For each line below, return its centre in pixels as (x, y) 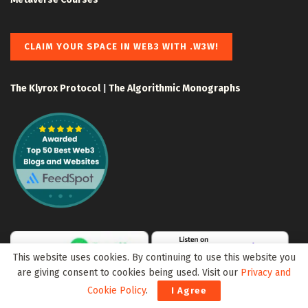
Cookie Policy (117, 290)
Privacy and (266, 273)
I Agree (189, 290)
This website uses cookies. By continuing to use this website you (154, 257)
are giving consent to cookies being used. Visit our (129, 273)
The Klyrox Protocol (55, 88)
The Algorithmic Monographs (175, 88)
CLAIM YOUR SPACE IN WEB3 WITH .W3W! (121, 46)
